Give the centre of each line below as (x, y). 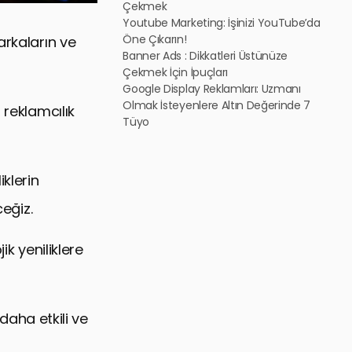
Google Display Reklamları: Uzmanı (212, 89)
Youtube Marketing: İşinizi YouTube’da (222, 23)
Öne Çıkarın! (155, 39)
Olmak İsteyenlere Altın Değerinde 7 (217, 105)
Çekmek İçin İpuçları (175, 72)
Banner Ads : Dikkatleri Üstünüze (205, 56)
